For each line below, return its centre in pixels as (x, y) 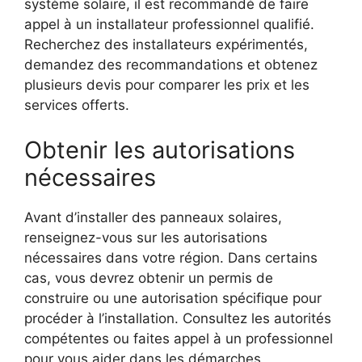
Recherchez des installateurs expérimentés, (166, 45)
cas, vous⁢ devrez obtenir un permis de (149, 278)
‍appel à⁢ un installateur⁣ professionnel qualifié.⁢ (169, 25)
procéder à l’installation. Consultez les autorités (178, 318)
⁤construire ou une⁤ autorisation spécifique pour (173, 298)
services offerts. (77, 105)
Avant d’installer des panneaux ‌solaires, (153, 217)
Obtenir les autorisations (160, 149)
